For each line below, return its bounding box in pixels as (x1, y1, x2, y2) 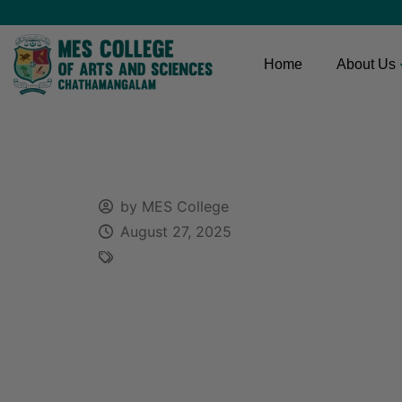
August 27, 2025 (119, 223, 232, 240)
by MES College (119, 197, 229, 215)
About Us (336, 57, 396, 72)
